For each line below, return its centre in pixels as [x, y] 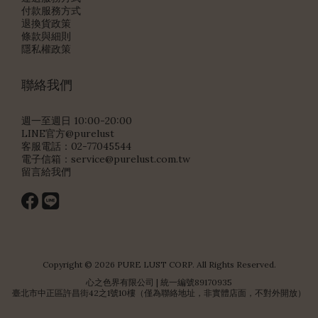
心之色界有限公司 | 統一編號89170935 [159, 282]
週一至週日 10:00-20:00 [77, 121]
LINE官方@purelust [68, 133]
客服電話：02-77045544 [76, 146]
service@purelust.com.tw [131, 159]
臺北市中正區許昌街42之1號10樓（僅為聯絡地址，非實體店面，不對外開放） [159, 293]
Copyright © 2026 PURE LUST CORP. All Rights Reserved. [159, 264]
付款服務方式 [51, 11]
